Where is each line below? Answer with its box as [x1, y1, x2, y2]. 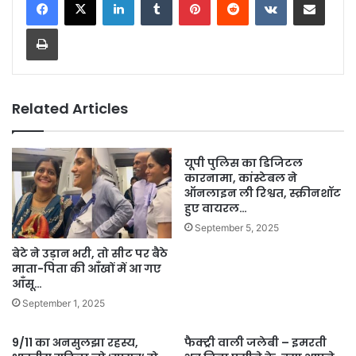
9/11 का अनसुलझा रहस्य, [12, 334, 138, 350]
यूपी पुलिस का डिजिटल [184, 155, 303, 172]
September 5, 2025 [195, 222, 279, 234]
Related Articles [12, 99, 128, 119]
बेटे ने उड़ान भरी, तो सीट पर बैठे [12, 245, 168, 261]
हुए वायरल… [184, 200, 247, 217]
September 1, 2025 [22, 296, 105, 309]
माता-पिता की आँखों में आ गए [12, 260, 161, 277]
